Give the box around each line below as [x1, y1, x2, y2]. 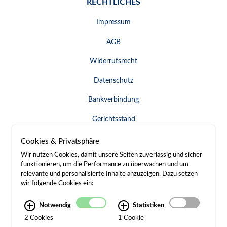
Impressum [96, 19, 131, 26]
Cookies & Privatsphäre [21, 138, 99, 146]
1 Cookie [118, 214, 144, 221]
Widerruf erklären [82, 136, 145, 144]
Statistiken [133, 202, 165, 209]
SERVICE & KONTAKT [73, 177, 154, 185]
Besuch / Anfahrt [87, 198, 140, 205]
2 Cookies [24, 214, 54, 221]
